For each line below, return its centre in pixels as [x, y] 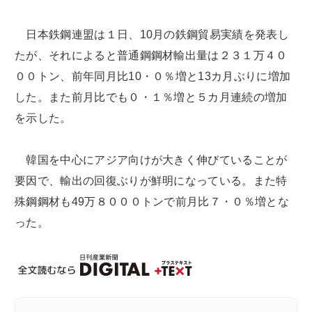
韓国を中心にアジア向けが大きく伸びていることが [151, 160]
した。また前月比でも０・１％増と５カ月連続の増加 [151, 97]
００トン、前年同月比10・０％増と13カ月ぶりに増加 [153, 77]
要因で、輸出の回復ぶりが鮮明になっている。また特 [151, 181]
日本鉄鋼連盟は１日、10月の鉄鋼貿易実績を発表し [152, 35]
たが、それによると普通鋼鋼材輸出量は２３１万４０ [151, 56]
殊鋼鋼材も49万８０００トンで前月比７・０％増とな [152, 202]
